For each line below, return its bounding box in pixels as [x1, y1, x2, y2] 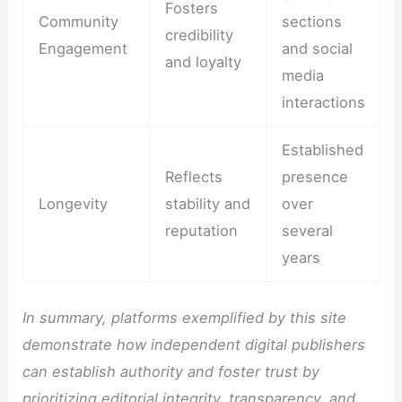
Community [38, 13, 118, 31]
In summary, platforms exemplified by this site [22, 308, 347, 327]
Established [281, 141, 363, 160]
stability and [164, 195, 250, 214]
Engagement [38, 39, 127, 58]
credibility [164, 26, 233, 45]
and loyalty [164, 53, 241, 72]
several [281, 222, 333, 240]
